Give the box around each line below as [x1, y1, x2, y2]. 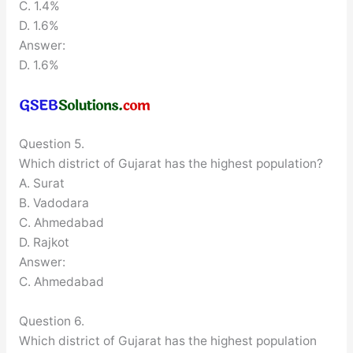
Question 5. [18, 136, 84, 151]
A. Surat [18, 175, 65, 191]
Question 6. [18, 313, 84, 329]
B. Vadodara [18, 195, 89, 210]
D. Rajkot [18, 234, 69, 250]
